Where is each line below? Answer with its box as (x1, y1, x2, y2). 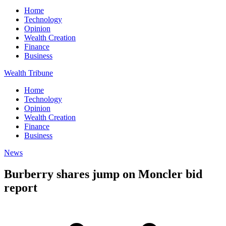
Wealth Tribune (4, 69, 53, 77)
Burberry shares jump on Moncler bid (4, 167, 202, 181)
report (4, 181, 37, 194)
